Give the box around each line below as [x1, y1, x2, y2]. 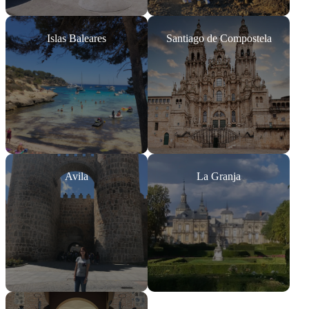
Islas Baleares [47, 32, 106, 44]
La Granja [197, 170, 241, 182]
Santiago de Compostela [166, 32, 272, 44]
